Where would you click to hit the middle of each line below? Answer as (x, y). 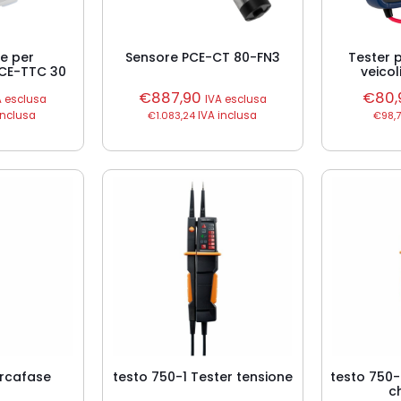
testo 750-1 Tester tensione (202, 377)
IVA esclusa (235, 99)
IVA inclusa (226, 115)
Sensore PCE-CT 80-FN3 (202, 57)
